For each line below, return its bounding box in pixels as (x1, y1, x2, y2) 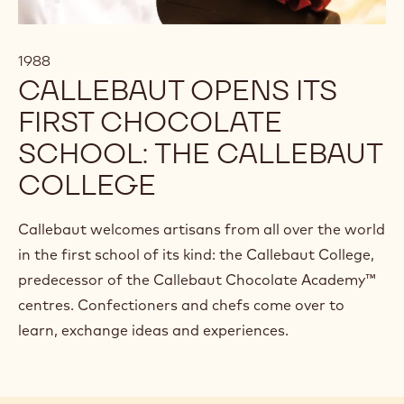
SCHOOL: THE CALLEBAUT (18, 134, 382, 172)
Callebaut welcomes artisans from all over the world (18, 220, 385, 239)
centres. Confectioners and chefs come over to (18, 296, 344, 315)
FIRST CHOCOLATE (18, 103, 282, 141)
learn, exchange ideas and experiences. (18, 321, 289, 340)
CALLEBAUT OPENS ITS (18, 71, 336, 109)
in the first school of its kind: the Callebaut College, (18, 245, 374, 264)
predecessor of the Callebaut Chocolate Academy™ (18, 271, 375, 289)
